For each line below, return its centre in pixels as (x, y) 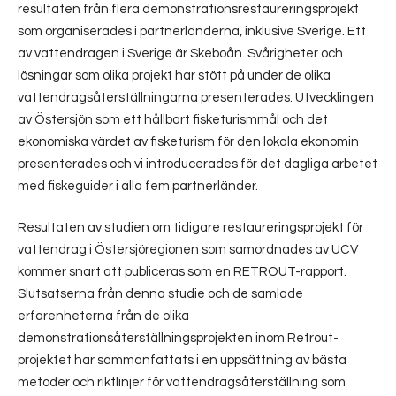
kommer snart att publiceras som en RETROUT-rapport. (182, 272)
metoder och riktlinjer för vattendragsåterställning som (182, 382)
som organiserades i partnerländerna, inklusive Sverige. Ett (192, 31)
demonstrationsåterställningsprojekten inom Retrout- (178, 338)
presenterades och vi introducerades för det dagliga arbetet (198, 164)
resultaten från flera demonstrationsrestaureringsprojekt (188, 9)
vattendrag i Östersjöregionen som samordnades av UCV (188, 250)
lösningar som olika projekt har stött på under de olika (174, 75)
